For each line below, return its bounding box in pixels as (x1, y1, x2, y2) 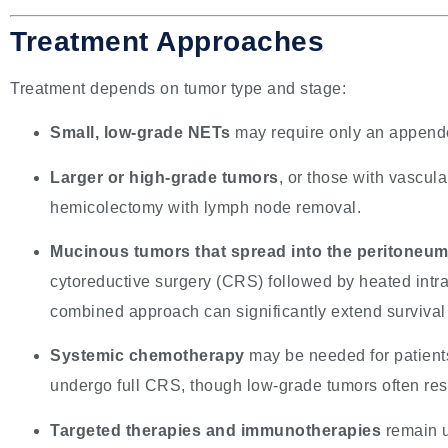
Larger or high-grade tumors (50, 168, 279, 186)
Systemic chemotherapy (50, 347, 245, 365)
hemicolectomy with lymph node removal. (50, 198, 361, 216)
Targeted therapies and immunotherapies (50, 421, 381, 439)
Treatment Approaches (10, 25, 324, 57)
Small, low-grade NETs (50, 124, 231, 142)
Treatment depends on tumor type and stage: (10, 79, 346, 97)
